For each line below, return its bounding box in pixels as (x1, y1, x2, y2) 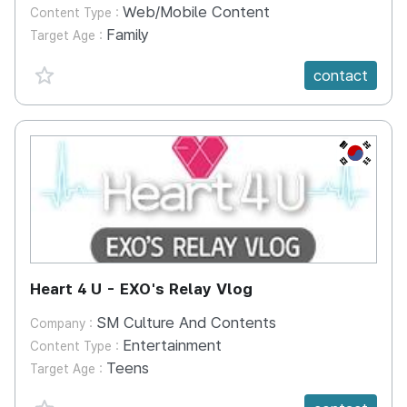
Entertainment (123, 336, 222, 354)
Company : (30, 316, 96, 331)
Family (106, 25, 149, 44)
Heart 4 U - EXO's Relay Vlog (30, 280, 253, 298)
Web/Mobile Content (123, 3, 270, 21)
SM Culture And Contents (96, 313, 276, 332)
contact (313, 65, 368, 84)
